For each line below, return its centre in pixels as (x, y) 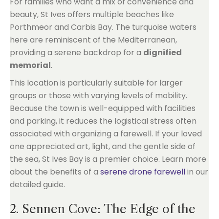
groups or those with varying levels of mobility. (99, 96)
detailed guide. (37, 185)
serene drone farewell (143, 172)
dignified (163, 53)
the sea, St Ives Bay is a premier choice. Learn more (108, 159)
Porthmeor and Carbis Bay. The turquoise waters (103, 27)
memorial (30, 65)
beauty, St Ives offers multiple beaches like (92, 14)
